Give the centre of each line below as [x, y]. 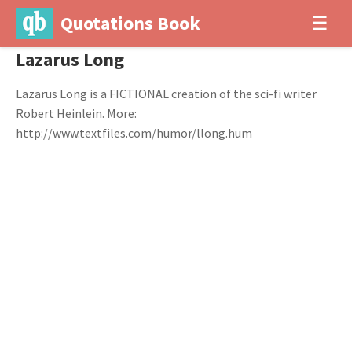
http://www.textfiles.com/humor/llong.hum [134, 133]
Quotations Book [130, 23]
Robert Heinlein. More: [76, 113]
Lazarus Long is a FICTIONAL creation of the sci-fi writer [166, 93]
